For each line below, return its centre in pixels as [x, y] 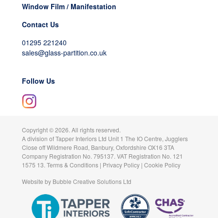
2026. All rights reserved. [88, 129]
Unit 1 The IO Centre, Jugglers [147, 138]
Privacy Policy [121, 164]
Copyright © [38, 129]
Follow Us [38, 81]
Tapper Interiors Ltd [81, 138]
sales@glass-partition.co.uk [64, 52]
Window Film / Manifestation [69, 6]
